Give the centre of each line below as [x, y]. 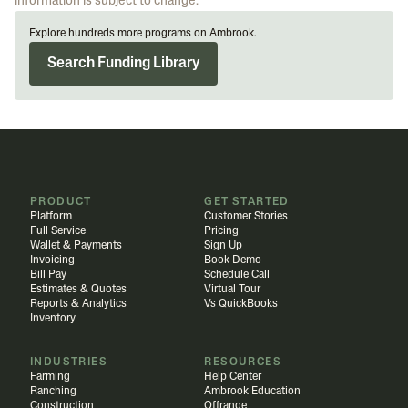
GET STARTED [247, 202]
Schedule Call [237, 275]
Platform [51, 217]
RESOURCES [243, 362]
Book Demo [233, 260]
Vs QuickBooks [241, 304]
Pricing [222, 231]
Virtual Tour [233, 290]
